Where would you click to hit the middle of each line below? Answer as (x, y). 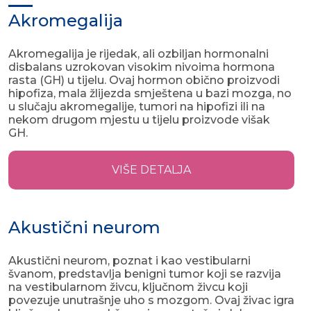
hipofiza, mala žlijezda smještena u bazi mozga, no (150, 94)
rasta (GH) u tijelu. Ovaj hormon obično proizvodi (144, 81)
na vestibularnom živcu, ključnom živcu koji (128, 287)
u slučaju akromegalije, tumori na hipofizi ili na (137, 107)
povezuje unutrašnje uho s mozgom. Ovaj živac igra (151, 301)
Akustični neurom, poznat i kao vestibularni (129, 261)
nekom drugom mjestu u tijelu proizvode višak (139, 120)
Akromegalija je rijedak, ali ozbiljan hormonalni (138, 54)
